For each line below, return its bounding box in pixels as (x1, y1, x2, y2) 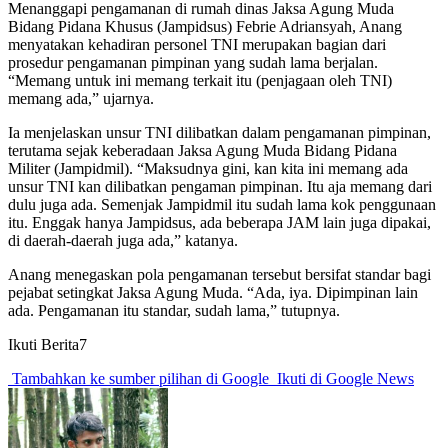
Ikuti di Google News (273, 369, 414, 387)
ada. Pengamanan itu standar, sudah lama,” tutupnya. (8, 301, 340, 319)
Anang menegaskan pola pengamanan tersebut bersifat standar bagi (8, 265, 431, 283)
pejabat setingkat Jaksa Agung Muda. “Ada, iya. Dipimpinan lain (8, 283, 418, 301)
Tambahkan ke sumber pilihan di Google (8, 369, 273, 387)
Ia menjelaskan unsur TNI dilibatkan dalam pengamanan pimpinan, (8, 123, 431, 141)
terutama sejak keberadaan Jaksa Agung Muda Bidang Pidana (8, 141, 397, 159)
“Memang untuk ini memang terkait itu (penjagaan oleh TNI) (8, 71, 392, 89)
